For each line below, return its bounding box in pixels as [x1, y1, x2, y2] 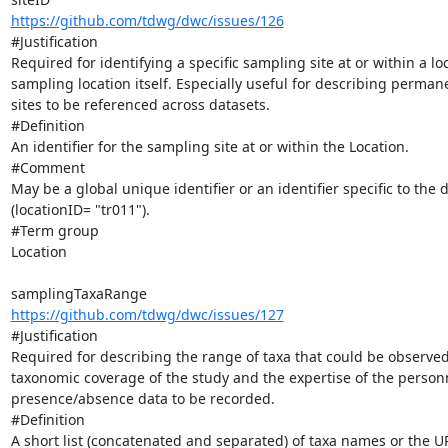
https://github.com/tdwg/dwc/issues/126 [10, 10, 284, 30]
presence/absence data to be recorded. [10, 388, 275, 408]
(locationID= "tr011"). [10, 199, 150, 219]
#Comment [10, 157, 85, 177]
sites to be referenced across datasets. [10, 94, 270, 114]
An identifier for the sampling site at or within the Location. [10, 136, 409, 156]
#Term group [10, 220, 99, 240]
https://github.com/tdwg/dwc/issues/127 [10, 304, 284, 324]
